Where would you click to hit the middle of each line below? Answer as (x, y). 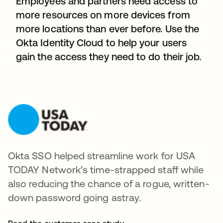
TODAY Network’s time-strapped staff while (106, 169)
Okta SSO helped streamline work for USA (102, 156)
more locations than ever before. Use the (108, 29)
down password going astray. (75, 197)
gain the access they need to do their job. (109, 56)
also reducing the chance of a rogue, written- (109, 183)
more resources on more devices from (103, 15)
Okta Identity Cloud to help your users (102, 43)
